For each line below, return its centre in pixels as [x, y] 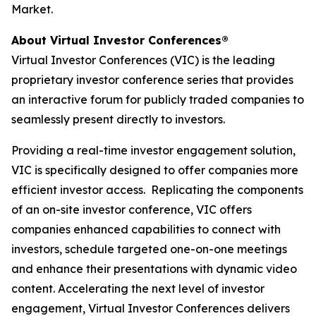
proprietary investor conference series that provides [152, 80]
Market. [32, 9]
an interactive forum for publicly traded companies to [158, 99]
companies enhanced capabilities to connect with [146, 229]
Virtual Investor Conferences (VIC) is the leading [143, 60]
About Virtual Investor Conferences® [120, 40]
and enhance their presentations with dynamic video [154, 269]
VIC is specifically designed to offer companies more [155, 170]
